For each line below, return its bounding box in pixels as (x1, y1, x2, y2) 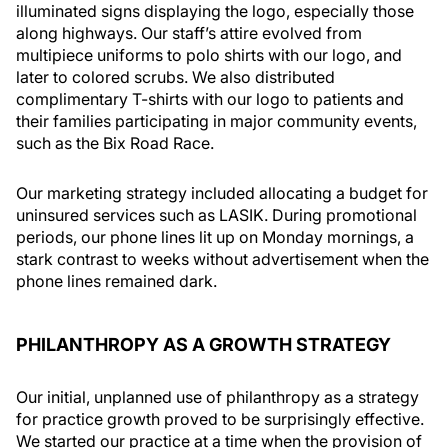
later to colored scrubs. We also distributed (16, 67, 335, 87)
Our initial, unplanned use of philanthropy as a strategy (16, 387, 419, 407)
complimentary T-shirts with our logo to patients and (16, 89, 404, 109)
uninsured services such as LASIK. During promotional (16, 205, 417, 225)
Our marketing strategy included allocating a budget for (16, 183, 428, 203)
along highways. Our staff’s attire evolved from (16, 23, 362, 43)
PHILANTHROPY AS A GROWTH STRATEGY (16, 334, 391, 355)
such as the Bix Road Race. (16, 133, 214, 153)
